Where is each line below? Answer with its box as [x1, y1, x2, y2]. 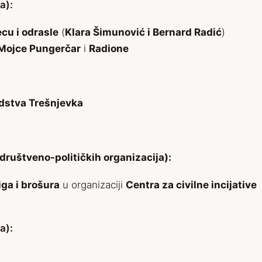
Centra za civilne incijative [126, 179, 257, 191]
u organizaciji [60, 179, 126, 191]
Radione [89, 43, 129, 55]
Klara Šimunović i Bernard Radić [65, 26, 222, 39]
